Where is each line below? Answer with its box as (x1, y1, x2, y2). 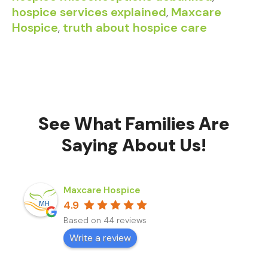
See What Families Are (38, 112, 230, 135)
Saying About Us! (62, 133, 206, 157)
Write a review (69, 232, 131, 245)
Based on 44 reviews (63, 215, 147, 226)
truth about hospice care (63, 20, 207, 35)
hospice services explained (12, 4, 166, 20)
